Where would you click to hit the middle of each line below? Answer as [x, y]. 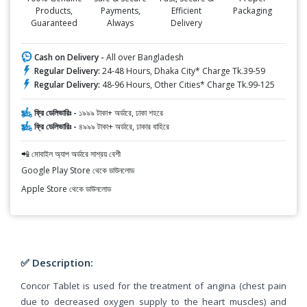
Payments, [120, 10]
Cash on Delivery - [70, 57]
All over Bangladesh [145, 57]
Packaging [253, 10]
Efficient [187, 10]
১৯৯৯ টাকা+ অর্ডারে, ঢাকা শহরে [121, 112]
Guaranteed [54, 23]
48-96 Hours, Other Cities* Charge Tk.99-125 [187, 84]
